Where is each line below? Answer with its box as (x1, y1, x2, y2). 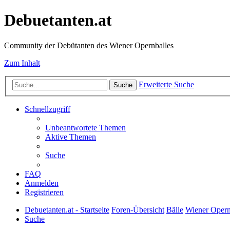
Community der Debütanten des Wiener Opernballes (4, 41, 174, 50)
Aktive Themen (45, 132, 96, 142)
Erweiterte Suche (139, 80, 194, 89)
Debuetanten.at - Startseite (25, 205, 109, 215)
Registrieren (25, 188, 64, 197)
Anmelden (25, 179, 59, 188)
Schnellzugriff (25, 105, 70, 114)
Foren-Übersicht (111, 205, 164, 215)
